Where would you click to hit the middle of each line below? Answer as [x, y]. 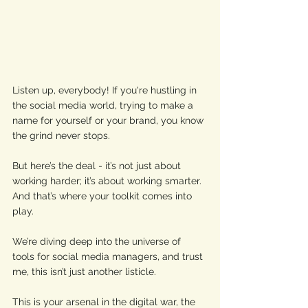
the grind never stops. [63, 135]
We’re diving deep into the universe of [98, 241]
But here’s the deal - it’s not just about [98, 166]
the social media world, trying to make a [104, 105]
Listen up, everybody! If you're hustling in [106, 90]
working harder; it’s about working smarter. [108, 181]
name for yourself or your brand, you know [109, 120]
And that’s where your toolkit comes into [103, 196]
